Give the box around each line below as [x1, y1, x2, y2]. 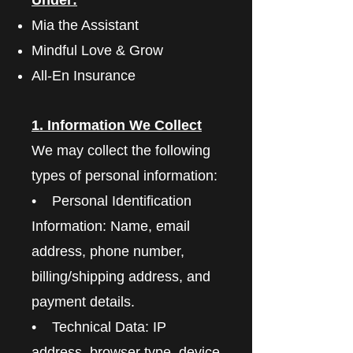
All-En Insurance [32, 67, 136, 84]
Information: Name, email [32, 217, 190, 234]
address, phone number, [32, 243, 184, 259]
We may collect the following [32, 142, 210, 158]
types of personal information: [32, 167, 217, 184]
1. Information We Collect [32, 117, 202, 133]
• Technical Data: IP [32, 318, 166, 335]
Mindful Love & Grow [32, 42, 163, 58]
